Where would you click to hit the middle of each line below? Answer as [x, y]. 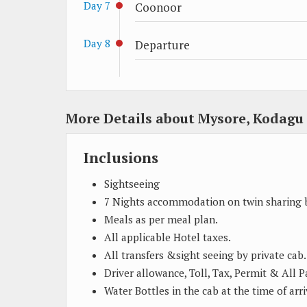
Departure [162, 45]
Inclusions [121, 158]
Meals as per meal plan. [161, 219]
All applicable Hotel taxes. [168, 237]
